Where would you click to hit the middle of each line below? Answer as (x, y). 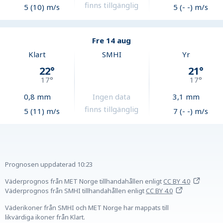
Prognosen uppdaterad (40, 165)
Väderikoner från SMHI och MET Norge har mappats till (87, 208)
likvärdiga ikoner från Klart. (45, 217)
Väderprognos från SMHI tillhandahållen (65, 191)
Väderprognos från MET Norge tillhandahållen (74, 181)
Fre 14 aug (111, 41)
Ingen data (112, 97)
